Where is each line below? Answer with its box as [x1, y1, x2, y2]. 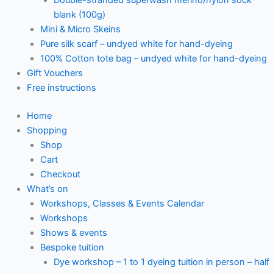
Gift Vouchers [26, 67, 83, 79]
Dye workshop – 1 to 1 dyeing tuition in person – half [53, 256, 269, 268]
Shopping [26, 124, 67, 136]
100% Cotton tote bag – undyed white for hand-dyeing [40, 52, 267, 64]
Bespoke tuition [40, 241, 104, 253]
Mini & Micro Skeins [40, 23, 121, 35]
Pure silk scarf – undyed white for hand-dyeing [40, 38, 233, 49]
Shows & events [40, 227, 107, 238]
